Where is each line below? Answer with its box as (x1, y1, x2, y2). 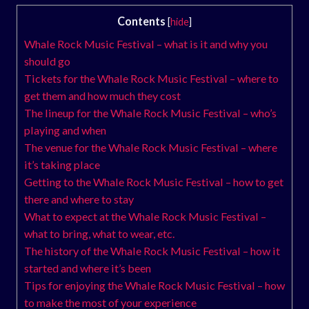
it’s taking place (24, 157, 100, 171)
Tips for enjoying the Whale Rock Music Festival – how (24, 278, 285, 292)
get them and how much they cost (24, 88, 181, 102)
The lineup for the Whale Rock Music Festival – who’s (24, 106, 277, 119)
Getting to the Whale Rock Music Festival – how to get (24, 175, 283, 188)
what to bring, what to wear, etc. (24, 226, 175, 240)
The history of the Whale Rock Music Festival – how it (24, 243, 280, 257)
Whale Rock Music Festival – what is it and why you (24, 37, 268, 50)
